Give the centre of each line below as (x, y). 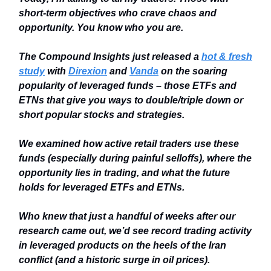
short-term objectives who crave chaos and (118, 13)
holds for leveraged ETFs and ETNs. (102, 187)
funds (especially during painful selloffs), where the (135, 158)
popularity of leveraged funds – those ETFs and (128, 86)
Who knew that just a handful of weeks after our (127, 216)
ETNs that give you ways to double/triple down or (131, 100)
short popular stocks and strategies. (102, 115)
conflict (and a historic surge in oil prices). (116, 260)
